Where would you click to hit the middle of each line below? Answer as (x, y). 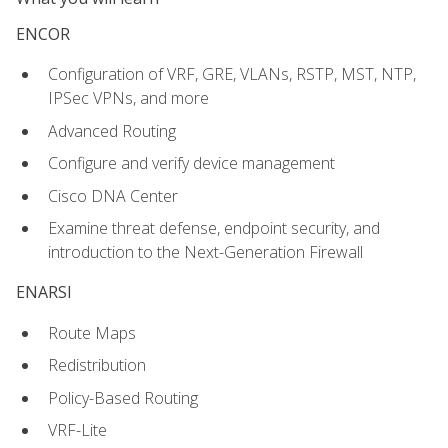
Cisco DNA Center (113, 195)
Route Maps (92, 332)
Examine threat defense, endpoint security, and (214, 228)
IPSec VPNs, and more (128, 97)
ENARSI (44, 292)
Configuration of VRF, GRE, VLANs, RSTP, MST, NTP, (232, 73)
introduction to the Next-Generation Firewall (205, 252)
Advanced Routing (112, 130)
